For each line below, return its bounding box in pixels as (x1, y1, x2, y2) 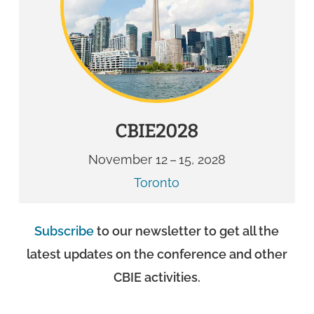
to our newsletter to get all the (94, 223, 280, 238)
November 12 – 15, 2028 (88, 151, 226, 167)
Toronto (134, 175, 180, 190)
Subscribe (34, 223, 95, 238)
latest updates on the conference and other (26, 246, 287, 261)
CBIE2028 (115, 120, 199, 142)
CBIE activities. (113, 269, 200, 285)
